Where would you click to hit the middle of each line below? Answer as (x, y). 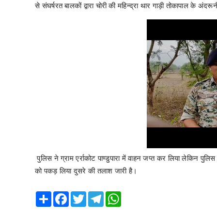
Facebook (84, 195)
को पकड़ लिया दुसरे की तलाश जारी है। (86, 170)
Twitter (97, 195)
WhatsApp (137, 195)
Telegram (118, 195)
